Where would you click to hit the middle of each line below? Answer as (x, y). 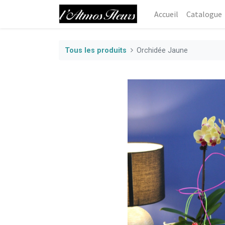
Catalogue (204, 14)
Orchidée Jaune (162, 50)
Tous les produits (96, 50)
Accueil (166, 14)
